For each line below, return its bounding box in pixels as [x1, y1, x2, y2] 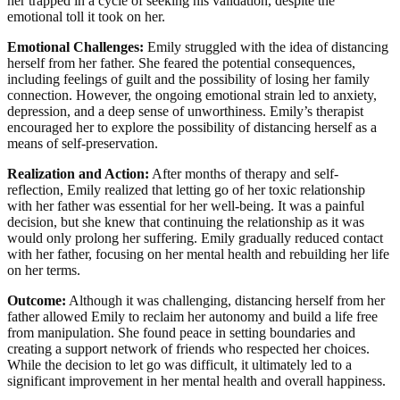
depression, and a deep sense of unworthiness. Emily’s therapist [7, 104, 363, 120]
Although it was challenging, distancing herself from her [66, 293, 385, 309]
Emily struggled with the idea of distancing [144, 39, 388, 55]
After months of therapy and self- [149, 166, 338, 182]
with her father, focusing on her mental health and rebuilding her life [7, 246, 389, 262]
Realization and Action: [7, 166, 149, 182]
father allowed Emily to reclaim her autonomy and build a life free [7, 309, 378, 325]
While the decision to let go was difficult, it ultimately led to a [7, 357, 352, 373]
